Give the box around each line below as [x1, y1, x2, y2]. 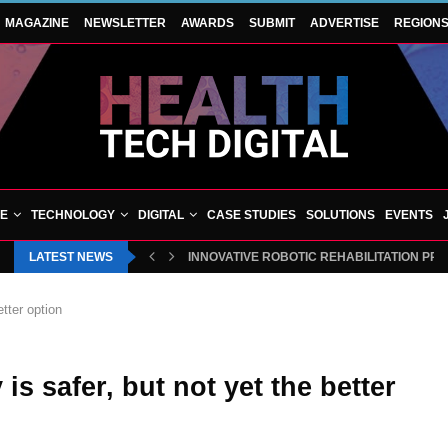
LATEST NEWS [29, 250, 113, 264]
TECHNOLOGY [31, 208, 115, 222]
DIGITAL [138, 208, 184, 222]
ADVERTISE [309, 16, 379, 30]
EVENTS [385, 208, 433, 222]
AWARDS [180, 16, 234, 30]
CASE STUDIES [207, 208, 296, 222]
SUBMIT [248, 16, 295, 30]
